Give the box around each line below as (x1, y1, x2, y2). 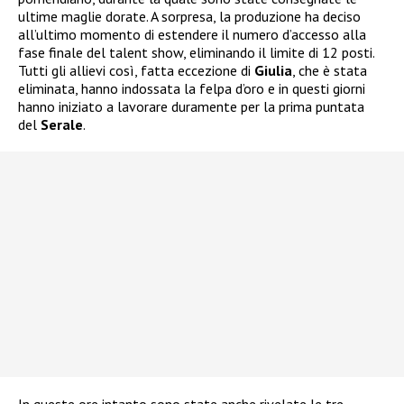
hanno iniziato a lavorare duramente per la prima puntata (18, 97, 364, 116)
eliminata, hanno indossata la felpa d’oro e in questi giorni (18, 79, 365, 98)
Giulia (254, 61, 292, 80)
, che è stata (292, 61, 367, 80)
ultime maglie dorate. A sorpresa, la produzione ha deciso (18, 7, 361, 26)
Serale (41, 115, 83, 134)
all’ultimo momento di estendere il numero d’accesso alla (18, 25, 366, 44)
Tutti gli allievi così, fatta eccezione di (18, 61, 254, 80)
